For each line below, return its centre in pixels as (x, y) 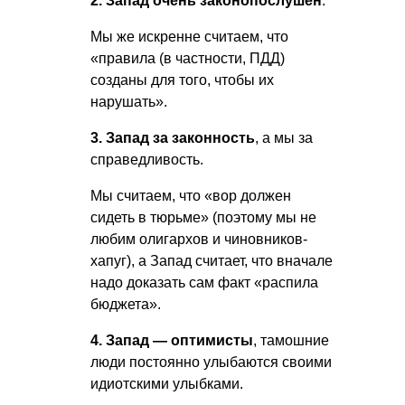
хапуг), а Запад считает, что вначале (212, 261)
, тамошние (291, 341)
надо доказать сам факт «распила (204, 283)
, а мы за (284, 138)
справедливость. (147, 160)
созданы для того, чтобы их (182, 80)
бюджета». (126, 305)
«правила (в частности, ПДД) (188, 59)
